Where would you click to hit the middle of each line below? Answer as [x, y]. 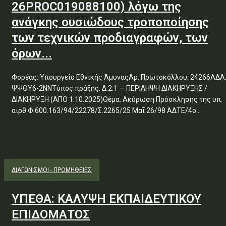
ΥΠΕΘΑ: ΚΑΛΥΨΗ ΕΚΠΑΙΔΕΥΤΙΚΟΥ [106, 199]
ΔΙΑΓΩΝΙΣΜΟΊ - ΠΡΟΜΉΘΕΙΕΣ [52, 170]
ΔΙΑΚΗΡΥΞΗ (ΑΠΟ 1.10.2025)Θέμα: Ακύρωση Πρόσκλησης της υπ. [117, 99]
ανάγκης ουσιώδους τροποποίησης [110, 22]
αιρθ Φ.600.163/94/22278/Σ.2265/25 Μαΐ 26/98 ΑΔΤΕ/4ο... [106, 110]
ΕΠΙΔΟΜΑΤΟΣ [51, 214]
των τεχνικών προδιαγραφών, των [110, 38]
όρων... [32, 53]
